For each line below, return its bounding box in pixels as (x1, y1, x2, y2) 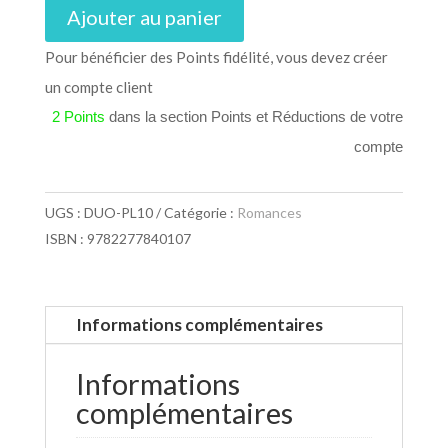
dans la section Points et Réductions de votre (105, 108, 404, 126)
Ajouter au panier (66, 5, 222, 30)
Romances (236, 204, 302, 222)
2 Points (52, 108, 106, 126)
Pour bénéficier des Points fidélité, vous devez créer (44, 48, 388, 67)
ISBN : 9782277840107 (44, 230, 191, 248)
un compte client (44, 78, 153, 97)
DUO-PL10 (83, 204, 153, 222)
